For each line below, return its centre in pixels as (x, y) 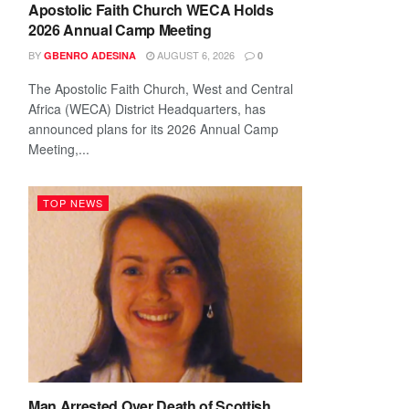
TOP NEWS (73, 203)
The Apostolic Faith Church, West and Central (161, 89)
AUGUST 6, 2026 (194, 55)
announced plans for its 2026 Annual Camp (153, 129)
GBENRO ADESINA (90, 55)
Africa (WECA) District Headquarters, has (147, 109)
